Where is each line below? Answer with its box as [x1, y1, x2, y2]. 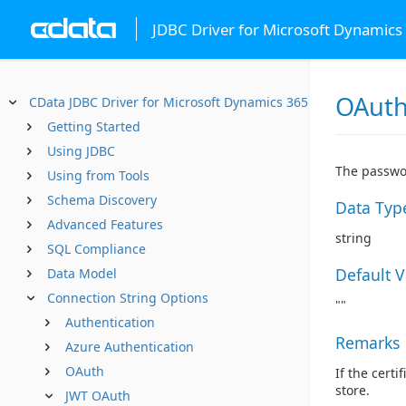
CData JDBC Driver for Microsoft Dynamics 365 [29, 93, 308, 111]
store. [335, 381, 370, 399]
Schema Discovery [47, 191, 157, 208]
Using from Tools [47, 167, 150, 184]
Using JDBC [47, 142, 115, 159]
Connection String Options [47, 289, 208, 306]
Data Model [47, 265, 117, 282]
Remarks [335, 331, 400, 353]
